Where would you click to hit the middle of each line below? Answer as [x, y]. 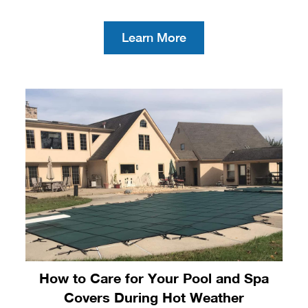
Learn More [154, 37]
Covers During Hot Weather [154, 297]
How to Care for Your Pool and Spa [154, 277]
